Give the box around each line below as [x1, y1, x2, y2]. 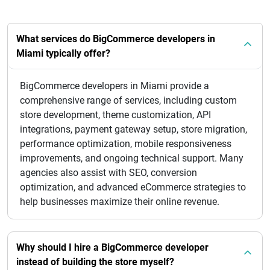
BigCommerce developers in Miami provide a [20, 80, 209, 92]
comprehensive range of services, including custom [20, 94, 237, 106]
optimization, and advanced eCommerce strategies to [20, 181, 246, 193]
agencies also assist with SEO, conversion [20, 166, 197, 178]
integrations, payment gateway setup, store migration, [20, 123, 247, 135]
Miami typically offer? [16, 47, 110, 59]
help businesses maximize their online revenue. [20, 195, 219, 207]
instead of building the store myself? [16, 256, 174, 268]
